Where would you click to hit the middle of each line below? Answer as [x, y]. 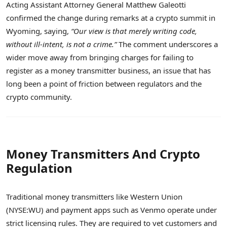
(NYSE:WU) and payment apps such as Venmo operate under [111, 210]
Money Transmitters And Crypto [103, 154]
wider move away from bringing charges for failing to [100, 57]
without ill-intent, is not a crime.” [61, 44]
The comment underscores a [167, 44]
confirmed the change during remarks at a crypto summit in [111, 17]
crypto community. [39, 97]
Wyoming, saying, [39, 31]
